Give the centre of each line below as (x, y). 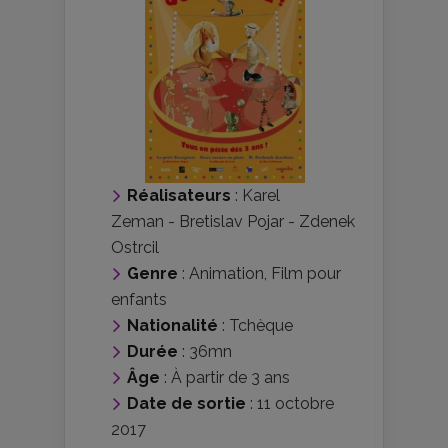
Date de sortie (186, 403)
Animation (226, 273)
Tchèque (261, 325)
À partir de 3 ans (230, 377)
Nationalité (172, 325)
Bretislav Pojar (231, 221)
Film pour (306, 273)
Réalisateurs (179, 195)
